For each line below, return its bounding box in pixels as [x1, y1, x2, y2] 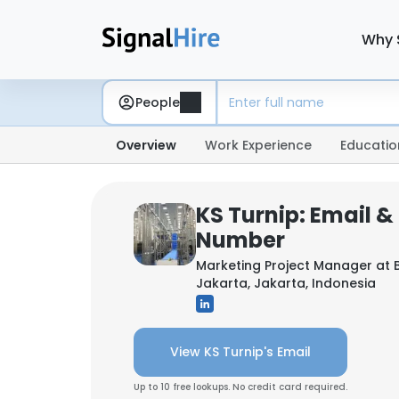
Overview [116, 136, 176, 154]
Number [196, 225, 285, 255]
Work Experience [205, 136, 312, 154]
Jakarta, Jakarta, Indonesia [196, 274, 376, 292]
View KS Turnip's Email [170, 343, 311, 361]
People [135, 93, 180, 111]
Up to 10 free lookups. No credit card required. [134, 380, 347, 394]
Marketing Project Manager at [196, 256, 394, 274]
